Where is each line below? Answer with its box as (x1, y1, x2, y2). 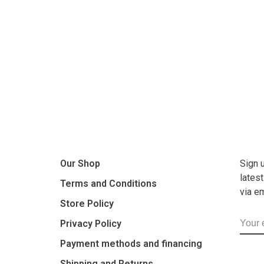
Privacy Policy (60, 218, 121, 229)
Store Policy (60, 198, 114, 209)
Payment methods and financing (60, 238, 202, 249)
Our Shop (60, 158, 100, 169)
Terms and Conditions (60, 178, 157, 189)
